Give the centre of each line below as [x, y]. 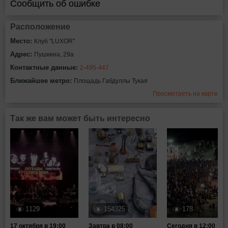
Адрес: [22, 54]
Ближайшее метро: [42, 81]
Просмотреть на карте [185, 94]
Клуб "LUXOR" [54, 41]
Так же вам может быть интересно [80, 118]
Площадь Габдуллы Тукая [111, 81]
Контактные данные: [45, 67]
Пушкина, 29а [54, 54]
